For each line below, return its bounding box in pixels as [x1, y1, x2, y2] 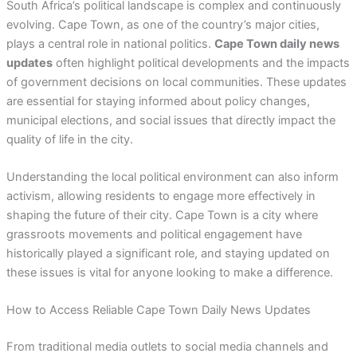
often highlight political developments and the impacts [52, 55, 350, 70]
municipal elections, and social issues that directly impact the [6, 112, 335, 127]
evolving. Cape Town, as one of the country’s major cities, [6, 17, 320, 32]
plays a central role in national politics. [6, 36, 214, 51]
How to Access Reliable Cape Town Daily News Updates [6, 303, 311, 318]
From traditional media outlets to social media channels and [6, 339, 328, 355]
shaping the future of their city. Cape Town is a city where [6, 207, 318, 222]
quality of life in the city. [6, 131, 133, 147]
